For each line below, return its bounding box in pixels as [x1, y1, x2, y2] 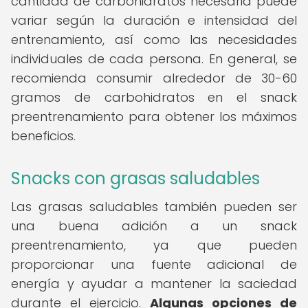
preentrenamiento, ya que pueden [11, 236, 297, 254]
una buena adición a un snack [11, 217, 297, 234]
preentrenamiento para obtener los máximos [11, 108, 297, 125]
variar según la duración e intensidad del [11, 12, 297, 29]
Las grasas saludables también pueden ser [11, 198, 297, 215]
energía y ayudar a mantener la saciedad [11, 275, 297, 292]
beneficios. [11, 127, 76, 144]
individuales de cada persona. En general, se [11, 50, 297, 67]
